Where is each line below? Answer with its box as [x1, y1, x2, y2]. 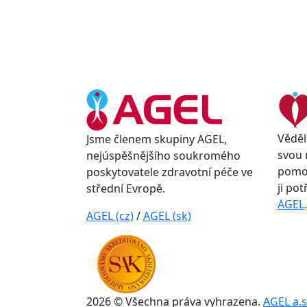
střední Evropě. [86, 181, 165, 196]
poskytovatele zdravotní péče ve [86, 164, 253, 180]
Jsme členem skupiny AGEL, [86, 132, 227, 147]
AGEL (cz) [86, 208, 134, 223]
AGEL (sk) [143, 208, 191, 223]
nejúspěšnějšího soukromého [86, 148, 241, 163]
